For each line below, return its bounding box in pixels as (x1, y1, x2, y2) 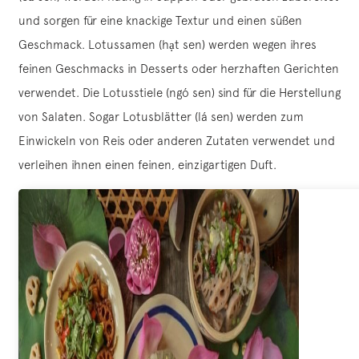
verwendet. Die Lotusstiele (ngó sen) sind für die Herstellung (18, 86, 341, 100)
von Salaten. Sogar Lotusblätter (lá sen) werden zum (18, 110, 304, 124)
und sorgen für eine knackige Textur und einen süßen (18, 14, 302, 28)
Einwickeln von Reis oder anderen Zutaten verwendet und (18, 134, 335, 148)
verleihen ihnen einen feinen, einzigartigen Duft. (18, 158, 276, 172)
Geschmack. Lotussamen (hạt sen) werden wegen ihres (18, 38, 317, 52)
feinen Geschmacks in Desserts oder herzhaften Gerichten (18, 62, 339, 76)
